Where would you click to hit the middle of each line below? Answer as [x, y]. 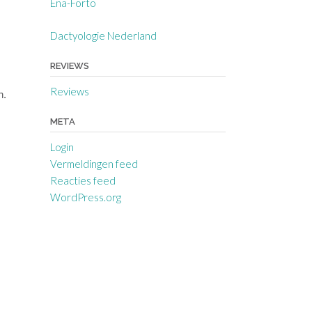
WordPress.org [85, 197]
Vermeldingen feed [94, 163]
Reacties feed [83, 180]
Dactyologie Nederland [103, 35]
